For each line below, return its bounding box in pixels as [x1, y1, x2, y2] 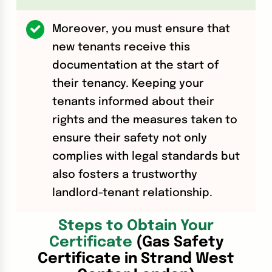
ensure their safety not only [52, 133, 208, 144]
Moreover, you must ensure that [52, 24, 231, 35]
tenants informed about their [52, 97, 215, 108]
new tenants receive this [52, 42, 191, 53]
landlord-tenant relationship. [52, 188, 213, 199]
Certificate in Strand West [38, 251, 234, 267]
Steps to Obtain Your [58, 219, 214, 234]
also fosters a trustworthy [52, 169, 198, 181]
